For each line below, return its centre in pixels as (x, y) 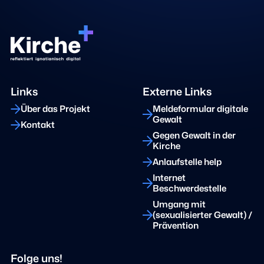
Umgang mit (179, 205)
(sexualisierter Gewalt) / (203, 215)
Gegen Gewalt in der (194, 136)
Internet (169, 178)
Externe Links (177, 92)
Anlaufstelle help (187, 162)
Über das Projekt (55, 109)
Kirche (166, 146)
